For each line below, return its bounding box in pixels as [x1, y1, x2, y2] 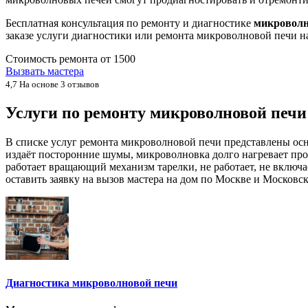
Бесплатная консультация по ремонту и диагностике [5, 16, 254, 29]
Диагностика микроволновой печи [5, 276, 177, 289]
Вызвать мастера [5, 65, 84, 77]
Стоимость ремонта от [5, 52, 113, 65]
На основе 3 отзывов [17, 78, 99, 89]
